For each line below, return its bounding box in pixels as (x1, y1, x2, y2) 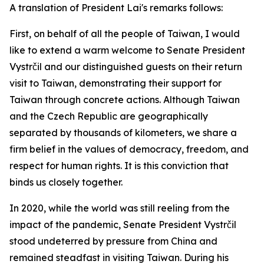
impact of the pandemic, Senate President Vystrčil (9, 219, 236, 230)
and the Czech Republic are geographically (9, 110, 208, 122)
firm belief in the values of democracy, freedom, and (9, 143, 249, 155)
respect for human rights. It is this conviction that (9, 160, 229, 171)
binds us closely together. (9, 176, 123, 188)
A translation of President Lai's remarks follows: (9, 2, 223, 14)
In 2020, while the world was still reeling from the (9, 202, 230, 214)
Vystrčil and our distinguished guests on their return (9, 61, 242, 72)
